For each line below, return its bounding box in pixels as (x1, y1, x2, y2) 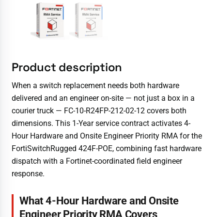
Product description (12, 60, 123, 75)
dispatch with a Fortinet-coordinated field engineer (12, 156, 182, 166)
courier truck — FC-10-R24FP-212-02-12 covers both (12, 106, 186, 116)
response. (12, 169, 45, 179)
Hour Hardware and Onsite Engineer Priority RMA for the (12, 131, 202, 141)
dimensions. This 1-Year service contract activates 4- (12, 119, 190, 128)
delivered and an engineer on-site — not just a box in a (12, 93, 195, 103)
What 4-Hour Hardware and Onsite (19, 195, 179, 207)
